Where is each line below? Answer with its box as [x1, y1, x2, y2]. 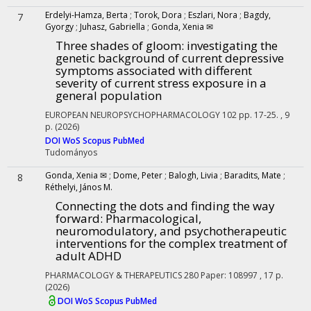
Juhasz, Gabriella [80, 21, 145, 33]
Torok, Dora [134, 9, 182, 21]
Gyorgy [45, 21, 74, 33]
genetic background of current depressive [56, 50, 284, 66]
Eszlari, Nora [188, 9, 237, 21]
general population [56, 87, 162, 103]
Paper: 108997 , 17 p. [201, 269, 283, 281]
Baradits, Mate [224, 169, 281, 181]
